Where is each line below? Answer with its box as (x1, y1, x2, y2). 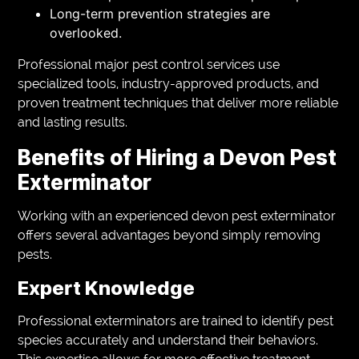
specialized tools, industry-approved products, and (18, 75, 320, 91)
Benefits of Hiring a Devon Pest (18, 144, 337, 170)
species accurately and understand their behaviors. (18, 332, 319, 348)
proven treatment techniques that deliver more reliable (18, 95, 339, 111)
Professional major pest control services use (18, 56, 280, 72)
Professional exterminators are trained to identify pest (18, 313, 334, 329)
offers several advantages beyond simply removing (18, 227, 321, 243)
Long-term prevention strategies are (50, 5, 271, 22)
